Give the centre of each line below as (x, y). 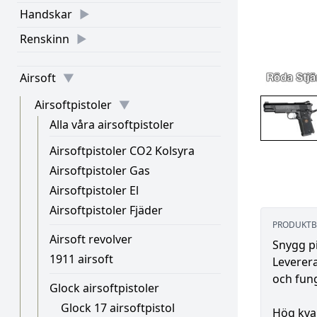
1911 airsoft (81, 259)
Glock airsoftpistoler (104, 288)
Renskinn (45, 39)
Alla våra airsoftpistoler (112, 125)
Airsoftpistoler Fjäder (106, 210)
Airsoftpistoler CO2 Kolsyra (122, 151)
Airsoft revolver (91, 239)
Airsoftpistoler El (94, 190)
